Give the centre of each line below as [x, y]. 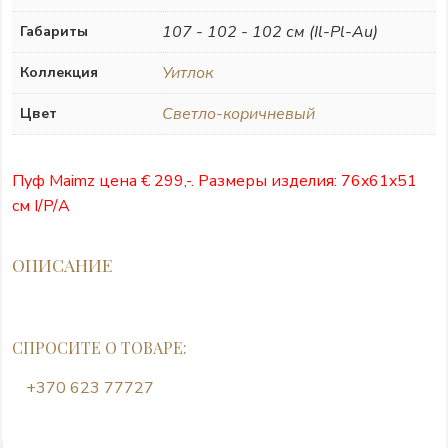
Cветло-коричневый [238, 113]
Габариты [54, 31]
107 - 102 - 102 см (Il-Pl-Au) [270, 31]
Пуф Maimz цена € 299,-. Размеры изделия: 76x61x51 [214, 180]
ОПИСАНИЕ [62, 264]
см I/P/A [41, 205]
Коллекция [59, 72]
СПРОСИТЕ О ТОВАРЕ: [99, 347]
